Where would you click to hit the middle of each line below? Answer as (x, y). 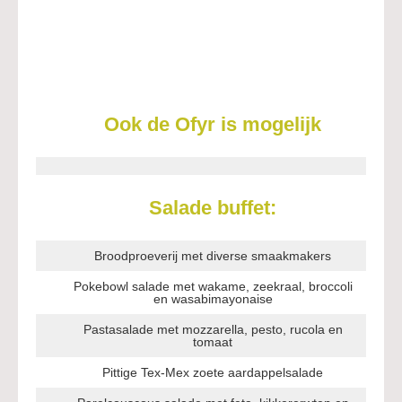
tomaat (213, 342)
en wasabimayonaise (213, 299)
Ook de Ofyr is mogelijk (213, 124)
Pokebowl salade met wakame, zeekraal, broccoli (213, 286)
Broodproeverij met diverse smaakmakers (213, 256)
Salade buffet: (213, 208)
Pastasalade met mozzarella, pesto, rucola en (213, 329)
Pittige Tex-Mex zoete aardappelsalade (213, 372)
